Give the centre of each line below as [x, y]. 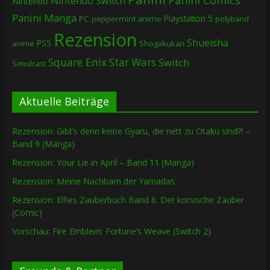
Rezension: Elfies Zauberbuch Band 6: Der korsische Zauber [128, 199]
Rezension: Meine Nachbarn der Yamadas [93, 181]
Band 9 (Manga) [43, 143]
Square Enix [77, 62]
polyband [232, 19]
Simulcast [29, 63]
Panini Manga [44, 17]
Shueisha [207, 42]
